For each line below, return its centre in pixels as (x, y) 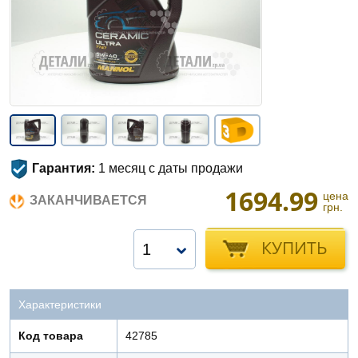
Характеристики (60, 304)
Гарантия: (64, 168)
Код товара (51, 336)
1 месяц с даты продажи (169, 168)
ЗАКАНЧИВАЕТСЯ (88, 200)
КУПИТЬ (294, 248)
